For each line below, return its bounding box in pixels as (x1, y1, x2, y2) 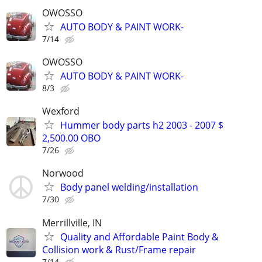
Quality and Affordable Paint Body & (60, 230, 219, 243)
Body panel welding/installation (60, 181, 198, 194)
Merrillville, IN (42, 216, 102, 229)
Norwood (42, 167, 84, 180)
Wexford (42, 105, 80, 118)
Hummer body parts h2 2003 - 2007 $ (60, 119, 223, 132)
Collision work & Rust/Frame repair (42, 243, 196, 256)
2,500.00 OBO (42, 132, 101, 145)
